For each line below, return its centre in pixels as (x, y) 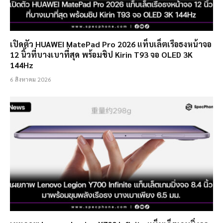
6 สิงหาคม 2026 (31, 79)
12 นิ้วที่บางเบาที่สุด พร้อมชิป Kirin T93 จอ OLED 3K (101, 55)
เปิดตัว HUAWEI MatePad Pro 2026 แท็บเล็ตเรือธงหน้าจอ (111, 44)
